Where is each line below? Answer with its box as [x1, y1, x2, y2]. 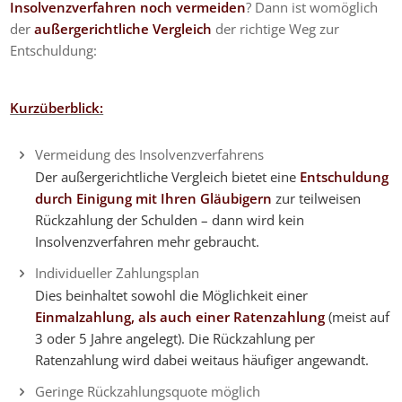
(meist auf [324, 308, 389, 326]
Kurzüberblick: [10, 99, 104, 118]
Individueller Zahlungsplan [34, 264, 199, 282]
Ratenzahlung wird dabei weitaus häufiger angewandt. [34, 351, 369, 369]
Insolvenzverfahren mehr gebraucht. [34, 232, 259, 251]
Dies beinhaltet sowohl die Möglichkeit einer [34, 286, 308, 304]
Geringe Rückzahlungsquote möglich [34, 381, 260, 400]
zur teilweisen [271, 189, 361, 208]
